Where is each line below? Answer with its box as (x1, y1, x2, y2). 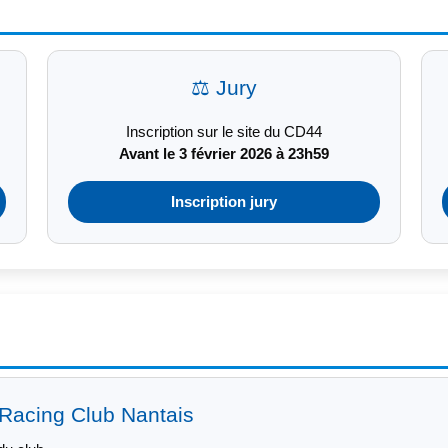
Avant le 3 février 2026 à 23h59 (119, 145, 329, 162)
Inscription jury (171, 194, 277, 211)
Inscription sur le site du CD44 (126, 123, 322, 140)
